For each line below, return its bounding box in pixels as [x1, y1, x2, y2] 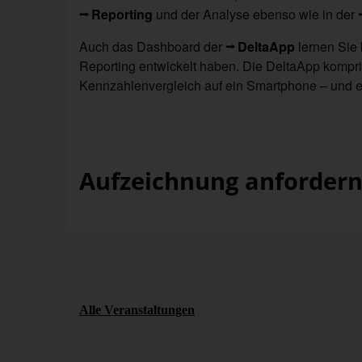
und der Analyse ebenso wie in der [153, 4, 359, 23]
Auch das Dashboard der [79, 36, 225, 56]
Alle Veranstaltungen [79, 302, 195, 317]
